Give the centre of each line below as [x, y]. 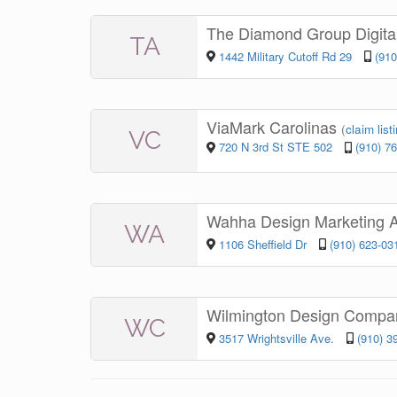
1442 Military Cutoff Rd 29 [285, 56]
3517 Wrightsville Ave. [278, 338]
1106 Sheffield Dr [264, 244]
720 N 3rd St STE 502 [275, 147]
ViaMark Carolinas [274, 127]
